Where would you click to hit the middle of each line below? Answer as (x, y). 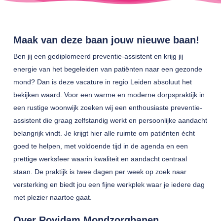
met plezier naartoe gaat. (52, 197)
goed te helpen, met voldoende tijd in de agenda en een (100, 146)
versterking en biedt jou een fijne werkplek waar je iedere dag (109, 184)
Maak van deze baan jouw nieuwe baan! (106, 40)
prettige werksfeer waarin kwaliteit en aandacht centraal (100, 159)
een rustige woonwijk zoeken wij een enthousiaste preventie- (108, 108)
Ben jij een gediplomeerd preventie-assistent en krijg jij (98, 56)
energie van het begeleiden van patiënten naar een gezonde (108, 69)
